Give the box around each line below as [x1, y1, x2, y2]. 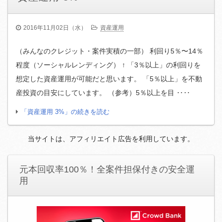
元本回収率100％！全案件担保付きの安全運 [19, 165, 195, 175]
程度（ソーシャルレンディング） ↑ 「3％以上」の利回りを [16, 61, 201, 69]
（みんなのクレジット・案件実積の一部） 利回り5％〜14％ [16, 47, 203, 55]
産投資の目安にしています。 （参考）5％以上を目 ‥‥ [16, 89, 190, 97]
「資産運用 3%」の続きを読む [21, 108, 110, 116]
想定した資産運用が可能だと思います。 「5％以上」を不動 [16, 75, 202, 83]
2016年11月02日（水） [23, 24, 87, 32]
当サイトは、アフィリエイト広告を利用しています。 [28, 135, 194, 143]
